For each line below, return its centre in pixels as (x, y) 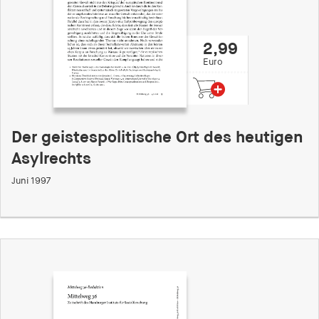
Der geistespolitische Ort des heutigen (157, 138)
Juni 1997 (31, 182)
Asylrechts (51, 159)
